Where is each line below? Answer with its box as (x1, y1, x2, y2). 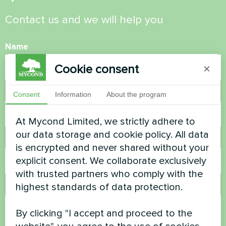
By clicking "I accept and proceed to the (16, 207, 193, 219)
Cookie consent (54, 62, 139, 77)
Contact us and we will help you (5, 13, 163, 27)
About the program (106, 90, 167, 98)
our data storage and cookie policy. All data (16, 128, 209, 141)
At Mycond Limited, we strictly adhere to (16, 115, 196, 128)
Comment (5, 182, 44, 193)
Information (55, 90, 92, 98)
